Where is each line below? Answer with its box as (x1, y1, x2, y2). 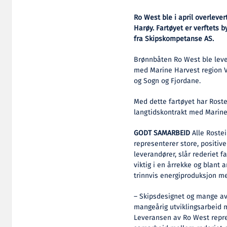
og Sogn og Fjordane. (134, 75, 201, 87)
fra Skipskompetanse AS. (134, 33, 214, 45)
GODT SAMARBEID (134, 127, 191, 139)
